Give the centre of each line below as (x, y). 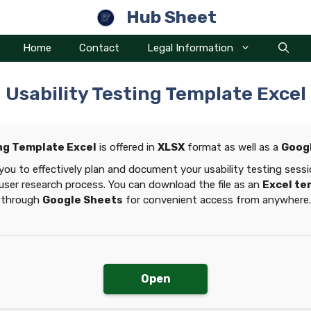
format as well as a (233, 147)
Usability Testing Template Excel (155, 94)
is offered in (127, 147)
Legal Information (190, 48)
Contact (99, 48)
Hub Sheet (171, 17)
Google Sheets (82, 200)
